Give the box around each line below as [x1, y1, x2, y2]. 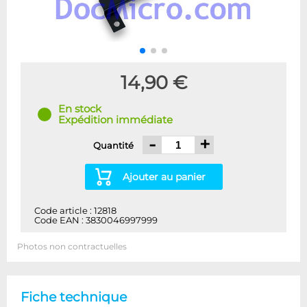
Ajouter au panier [122, 171, 206, 184]
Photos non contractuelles [17, 242, 127, 252]
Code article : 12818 [34, 206, 116, 217]
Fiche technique [21, 288, 127, 306]
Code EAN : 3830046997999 [34, 215, 158, 226]
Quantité [93, 140, 136, 151]
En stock [58, 103, 101, 116]
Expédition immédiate [58, 114, 173, 127]
